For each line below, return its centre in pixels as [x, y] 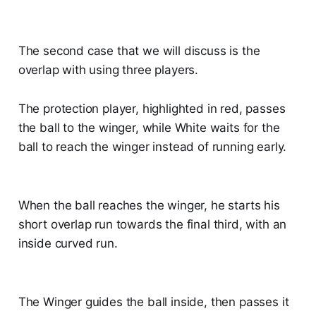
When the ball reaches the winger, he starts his [149, 206]
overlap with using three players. [108, 70]
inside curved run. [68, 244]
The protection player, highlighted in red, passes [152, 109]
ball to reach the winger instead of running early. [152, 147]
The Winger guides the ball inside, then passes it [153, 302]
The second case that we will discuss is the [139, 51]
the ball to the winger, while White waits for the [149, 128]
